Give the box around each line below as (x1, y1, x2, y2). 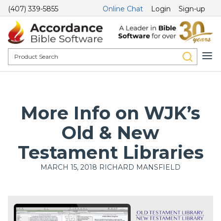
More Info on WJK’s (21, 102, 200, 124)
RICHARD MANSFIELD (97, 163, 181, 172)
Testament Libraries (17, 142, 204, 164)
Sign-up (179, 4, 205, 13)
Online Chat (103, 4, 143, 13)
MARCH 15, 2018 (40, 163, 97, 172)
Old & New (62, 122, 159, 144)
